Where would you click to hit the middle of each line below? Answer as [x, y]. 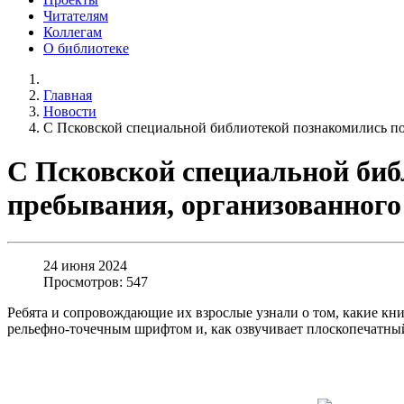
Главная [68, 95]
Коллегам [73, 32]
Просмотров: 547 [96, 281]
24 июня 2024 [85, 265]
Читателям [76, 15]
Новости [70, 111]
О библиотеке [86, 48]
